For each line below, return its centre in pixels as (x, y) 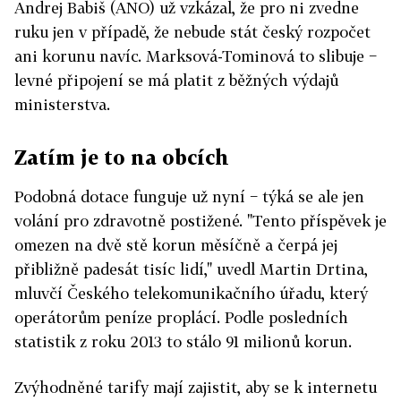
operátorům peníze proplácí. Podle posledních (181, 318)
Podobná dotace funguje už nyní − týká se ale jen (189, 197)
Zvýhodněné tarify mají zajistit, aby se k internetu (196, 388)
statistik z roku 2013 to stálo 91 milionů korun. (183, 342)
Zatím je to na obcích (122, 158)
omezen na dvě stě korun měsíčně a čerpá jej (176, 245)
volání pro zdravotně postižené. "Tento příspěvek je (200, 221)
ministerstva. (62, 105)
